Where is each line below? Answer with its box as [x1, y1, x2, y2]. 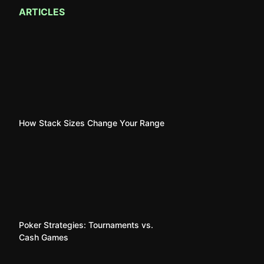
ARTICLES [19, 6, 65, 18]
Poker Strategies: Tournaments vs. [19, 220, 153, 230]
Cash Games [19, 232, 68, 242]
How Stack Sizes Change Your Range [19, 118, 164, 128]
